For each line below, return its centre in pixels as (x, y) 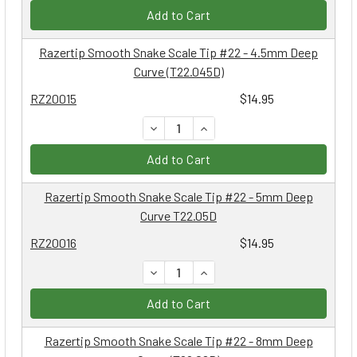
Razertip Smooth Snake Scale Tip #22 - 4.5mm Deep (178, 52)
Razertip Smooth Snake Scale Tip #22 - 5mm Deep (178, 196)
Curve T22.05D (178, 215)
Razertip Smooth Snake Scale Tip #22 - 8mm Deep (178, 340)
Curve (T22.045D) (178, 71)
